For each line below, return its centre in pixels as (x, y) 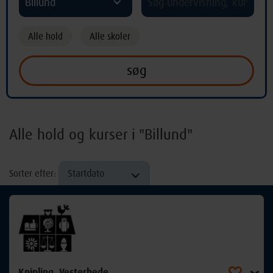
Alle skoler (110, 36)
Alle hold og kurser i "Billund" (101, 134)
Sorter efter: (34, 173)
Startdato (86, 173)
